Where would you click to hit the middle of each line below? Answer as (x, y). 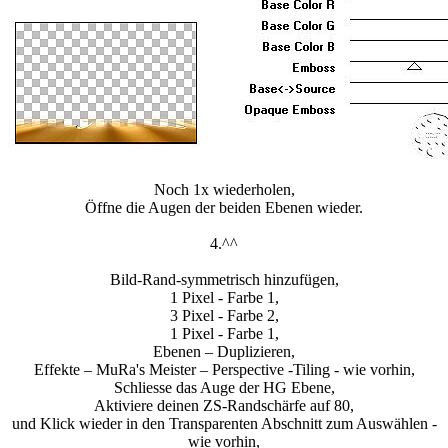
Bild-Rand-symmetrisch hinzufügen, (224, 280)
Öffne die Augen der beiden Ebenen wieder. (224, 208)
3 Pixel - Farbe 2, (224, 316)
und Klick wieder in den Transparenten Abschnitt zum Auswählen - (224, 424)
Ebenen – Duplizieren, (224, 352)
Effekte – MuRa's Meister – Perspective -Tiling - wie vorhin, (224, 370)
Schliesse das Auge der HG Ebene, (224, 388)
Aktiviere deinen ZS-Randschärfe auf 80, (224, 406)
